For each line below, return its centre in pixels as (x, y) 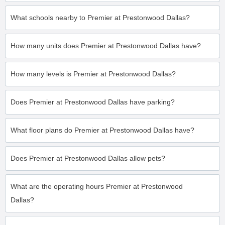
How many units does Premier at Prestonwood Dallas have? (106, 46)
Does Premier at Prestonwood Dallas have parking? (93, 102)
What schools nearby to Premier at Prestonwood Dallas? (100, 18)
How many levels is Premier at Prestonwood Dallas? (93, 74)
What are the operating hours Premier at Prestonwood (97, 186)
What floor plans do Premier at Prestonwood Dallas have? (102, 130)
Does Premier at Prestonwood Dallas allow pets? (88, 158)
